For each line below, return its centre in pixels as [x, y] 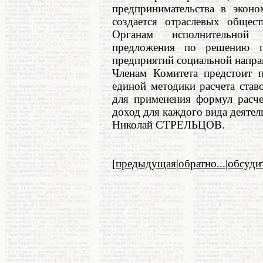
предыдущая [146, 163]
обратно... [202, 163]
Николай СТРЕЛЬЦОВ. [168, 125]
